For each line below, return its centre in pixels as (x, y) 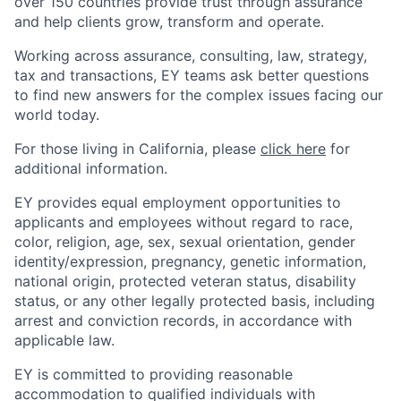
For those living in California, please (137, 149)
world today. (57, 115)
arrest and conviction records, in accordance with (183, 320)
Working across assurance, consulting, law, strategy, (191, 55)
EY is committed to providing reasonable (154, 374)
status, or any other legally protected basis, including (195, 301)
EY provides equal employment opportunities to (178, 202)
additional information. (91, 168)
